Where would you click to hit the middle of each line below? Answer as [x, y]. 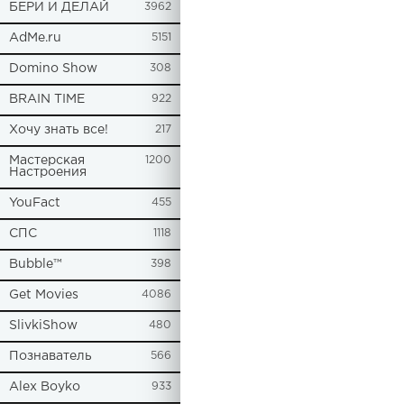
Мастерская [47, 161]
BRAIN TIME [47, 99]
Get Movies [44, 295]
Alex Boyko [45, 387]
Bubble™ [36, 264]
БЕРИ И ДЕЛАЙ [59, 7]
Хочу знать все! [59, 130]
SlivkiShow [43, 326]
